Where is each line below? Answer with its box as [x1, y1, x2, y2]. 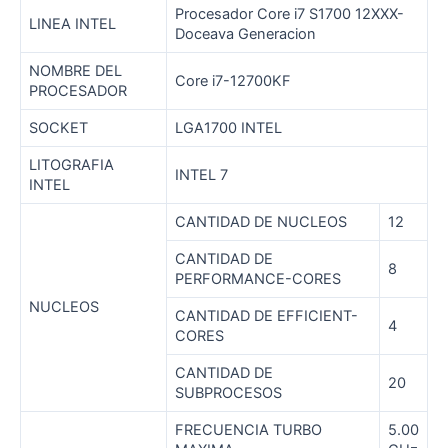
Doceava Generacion [175, 25, 316, 44]
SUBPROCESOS [175, 384, 282, 403]
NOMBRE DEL [29, 62, 122, 81]
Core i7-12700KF [175, 72, 291, 91]
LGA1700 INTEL [175, 119, 282, 138]
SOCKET [29, 119, 88, 138]
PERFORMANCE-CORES [175, 270, 341, 289]
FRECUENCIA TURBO [175, 421, 322, 440]
